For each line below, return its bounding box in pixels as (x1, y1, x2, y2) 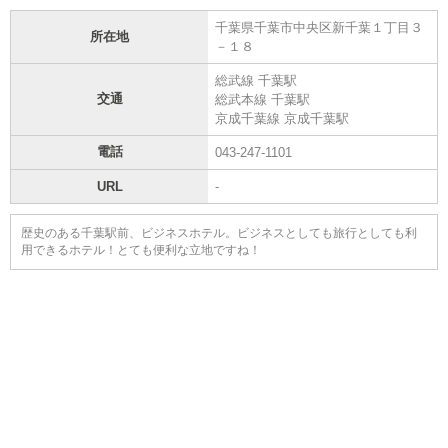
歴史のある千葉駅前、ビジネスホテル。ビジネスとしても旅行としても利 (21, 225, 417, 240)
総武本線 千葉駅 (215, 91, 310, 107)
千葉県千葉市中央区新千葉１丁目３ (215, 19, 423, 35)
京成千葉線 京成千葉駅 (215, 110, 349, 126)
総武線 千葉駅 (215, 72, 297, 88)
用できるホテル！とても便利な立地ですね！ (21, 242, 261, 257)
